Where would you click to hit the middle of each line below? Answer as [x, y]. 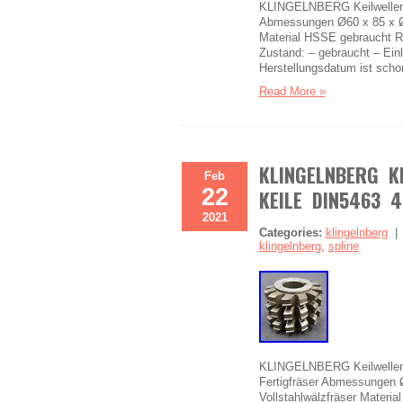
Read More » [292, 91]
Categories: [290, 233]
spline [343, 246]
